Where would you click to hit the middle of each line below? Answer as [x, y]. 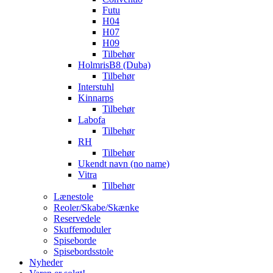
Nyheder [46, 263]
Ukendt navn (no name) [124, 164]
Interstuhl [96, 87]
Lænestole [73, 197]
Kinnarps [96, 98]
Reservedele [77, 219]
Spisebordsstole [83, 252]
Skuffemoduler [82, 230]
